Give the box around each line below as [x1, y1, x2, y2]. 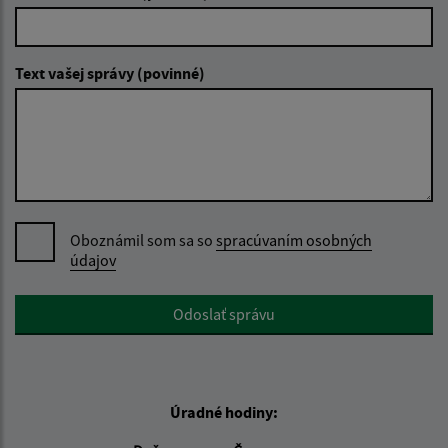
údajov [70, 249, 116, 270]
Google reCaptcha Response [14, 295, 203, 316]
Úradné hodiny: [170, 401, 278, 422]
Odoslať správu [173, 303, 275, 324]
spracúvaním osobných [216, 229, 372, 250]
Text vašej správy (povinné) [15, 62, 205, 83]
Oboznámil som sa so [70, 229, 216, 250]
